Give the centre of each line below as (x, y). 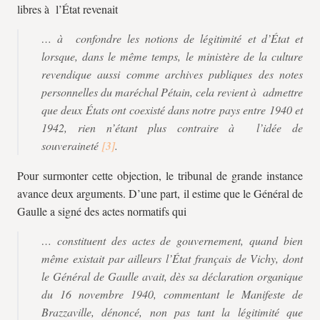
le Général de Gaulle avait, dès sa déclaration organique (172, 276)
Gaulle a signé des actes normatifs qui (102, 211)
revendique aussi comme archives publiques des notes (172, 74)
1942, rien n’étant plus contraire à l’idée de (172, 127)
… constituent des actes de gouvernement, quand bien (172, 240)
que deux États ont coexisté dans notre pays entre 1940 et (172, 110)
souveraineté (72, 145)
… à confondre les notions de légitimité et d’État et (172, 38)
